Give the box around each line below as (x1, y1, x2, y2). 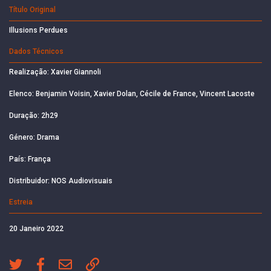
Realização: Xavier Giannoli (9, 67, 101, 76)
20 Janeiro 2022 (9, 224, 64, 233)
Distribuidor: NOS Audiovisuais (9, 176, 113, 185)
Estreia (9, 197, 33, 206)
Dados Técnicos (9, 47, 64, 56)
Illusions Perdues (9, 25, 68, 34)
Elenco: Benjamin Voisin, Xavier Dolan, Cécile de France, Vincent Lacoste (9, 89, 255, 98)
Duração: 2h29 (9, 111, 58, 120)
